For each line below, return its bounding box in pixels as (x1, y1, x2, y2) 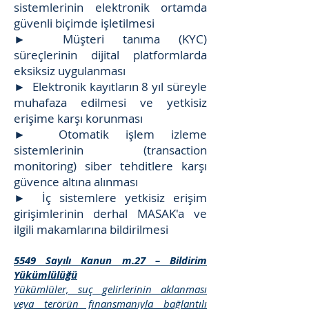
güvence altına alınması (14, 174, 138, 190)
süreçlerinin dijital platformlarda (14, 47, 207, 63)
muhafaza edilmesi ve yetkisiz (14, 94, 207, 110)
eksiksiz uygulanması (14, 63, 126, 79)
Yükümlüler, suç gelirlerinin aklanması (14, 282, 207, 296)
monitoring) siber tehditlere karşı (14, 158, 207, 174)
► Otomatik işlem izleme (14, 126, 207, 142)
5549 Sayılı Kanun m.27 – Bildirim (14, 253, 207, 268)
